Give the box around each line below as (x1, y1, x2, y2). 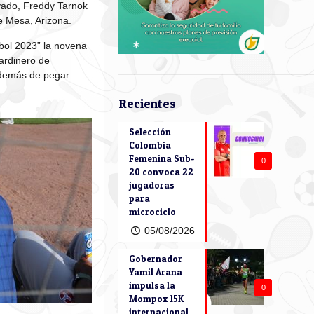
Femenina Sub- (129, 153, 194, 164)
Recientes (118, 96, 176, 111)
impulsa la (129, 280, 175, 291)
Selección (129, 126, 171, 137)
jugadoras (129, 179, 175, 191)
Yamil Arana (129, 266, 182, 278)
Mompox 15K (129, 293, 184, 304)
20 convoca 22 (129, 166, 193, 177)
